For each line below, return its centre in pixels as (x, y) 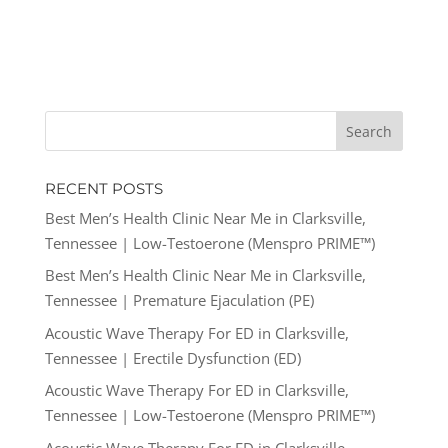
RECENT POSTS (103, 188)
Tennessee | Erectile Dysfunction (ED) (172, 357)
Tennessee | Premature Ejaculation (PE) (179, 300)
